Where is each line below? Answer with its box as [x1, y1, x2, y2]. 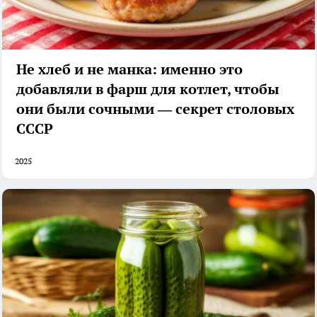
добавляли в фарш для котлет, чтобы [16, 80, 279, 99]
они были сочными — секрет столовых [16, 100, 294, 119]
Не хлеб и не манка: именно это [16, 60, 243, 79]
